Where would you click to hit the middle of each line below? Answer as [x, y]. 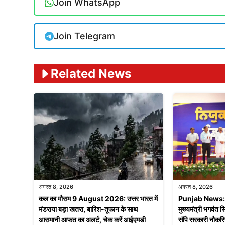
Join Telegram [84, 36]
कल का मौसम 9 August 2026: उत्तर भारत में [98, 199]
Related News [91, 73]
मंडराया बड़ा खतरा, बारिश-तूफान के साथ [88, 209]
